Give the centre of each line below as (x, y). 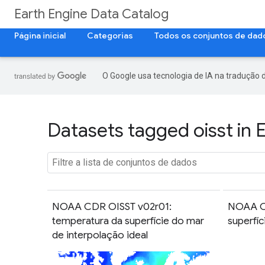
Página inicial (40, 35)
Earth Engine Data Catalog (91, 14)
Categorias (110, 35)
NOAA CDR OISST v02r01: (112, 206)
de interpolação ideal (100, 235)
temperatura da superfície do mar (128, 220)
